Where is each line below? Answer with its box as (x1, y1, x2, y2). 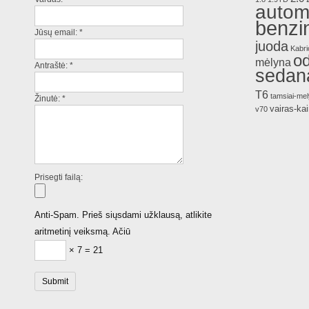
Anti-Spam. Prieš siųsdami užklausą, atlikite (34, 210, 212, 220)
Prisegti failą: (34, 172, 83, 182)
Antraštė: (34, 61, 68, 70)
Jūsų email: (34, 28, 78, 37)
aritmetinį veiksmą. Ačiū (34, 226, 131, 237)
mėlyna (255, 56, 292, 68)
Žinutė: (34, 94, 61, 103)
